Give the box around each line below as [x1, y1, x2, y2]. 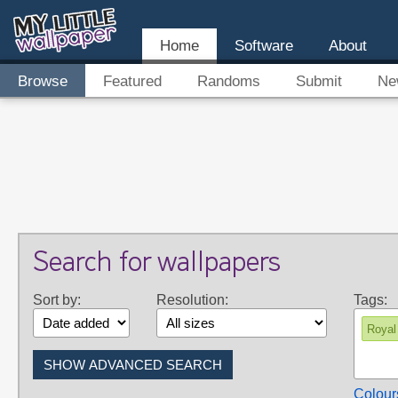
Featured [103, 73, 162, 90]
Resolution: [156, 292, 228, 307]
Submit [296, 73, 342, 90]
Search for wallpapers [33, 251, 281, 278]
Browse [18, 73, 68, 90]
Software [235, 37, 293, 54]
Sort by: [33, 292, 81, 307]
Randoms [197, 73, 260, 90]
